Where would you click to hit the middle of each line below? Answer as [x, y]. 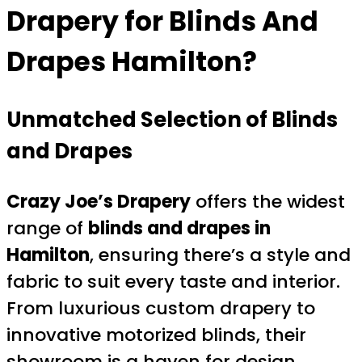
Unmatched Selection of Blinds [172, 120]
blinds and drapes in [179, 228]
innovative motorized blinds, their [156, 335]
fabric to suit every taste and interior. [173, 281]
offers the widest [268, 201]
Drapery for [88, 21]
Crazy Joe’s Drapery [99, 201]
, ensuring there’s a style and [220, 255]
